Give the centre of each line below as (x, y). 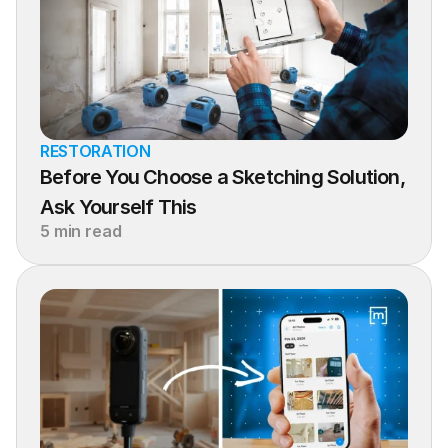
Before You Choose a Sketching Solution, (222, 177)
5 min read (81, 231)
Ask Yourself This (118, 207)
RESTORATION (95, 151)
